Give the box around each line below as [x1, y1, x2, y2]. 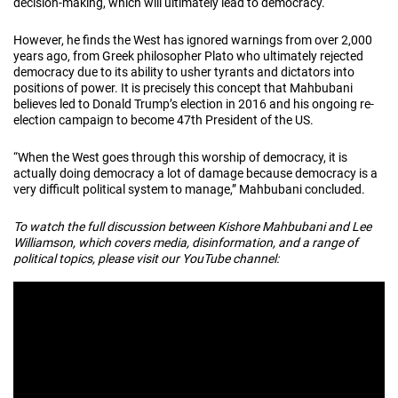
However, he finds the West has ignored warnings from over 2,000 [13, 32, 372, 47]
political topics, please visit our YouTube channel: [13, 251, 279, 266]
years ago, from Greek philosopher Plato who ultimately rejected [13, 48, 363, 63]
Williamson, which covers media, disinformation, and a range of [13, 235, 358, 250]
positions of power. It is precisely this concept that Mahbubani [13, 80, 353, 95]
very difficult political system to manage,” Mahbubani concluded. [13, 181, 365, 196]
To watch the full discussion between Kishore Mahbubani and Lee [13, 219, 371, 234]
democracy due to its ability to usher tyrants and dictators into [13, 64, 354, 79]
